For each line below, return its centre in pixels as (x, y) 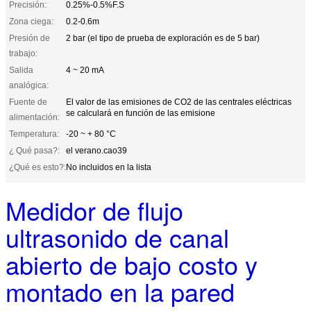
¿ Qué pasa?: (34, 150)
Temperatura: (34, 134)
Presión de (30, 38)
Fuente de (28, 102)
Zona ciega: (31, 21)
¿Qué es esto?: (37, 167)
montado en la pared (120, 291)
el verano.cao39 (96, 150)
